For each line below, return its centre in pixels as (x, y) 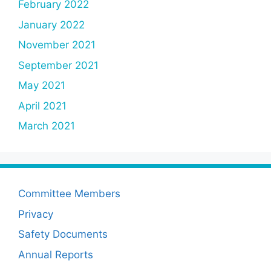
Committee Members (69, 194)
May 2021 (42, 86)
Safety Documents (63, 234)
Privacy (36, 214)
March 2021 (47, 126)
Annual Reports (56, 254)
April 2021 (42, 106)
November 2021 (57, 45)
